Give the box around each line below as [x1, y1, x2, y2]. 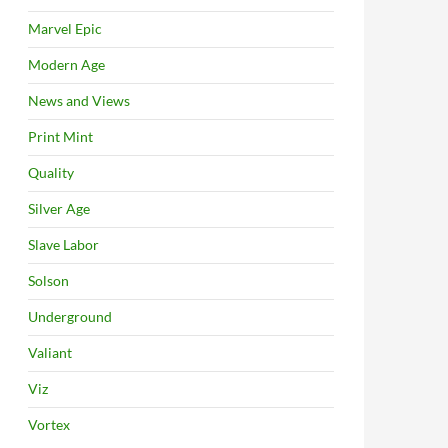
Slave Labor [28, 236, 99, 253]
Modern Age [28, 56, 105, 73]
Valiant [28, 344, 72, 361]
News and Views [28, 92, 130, 109]
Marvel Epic [28, 20, 102, 37]
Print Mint [28, 128, 93, 145]
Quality [28, 164, 74, 181]
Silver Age [28, 200, 90, 217]
